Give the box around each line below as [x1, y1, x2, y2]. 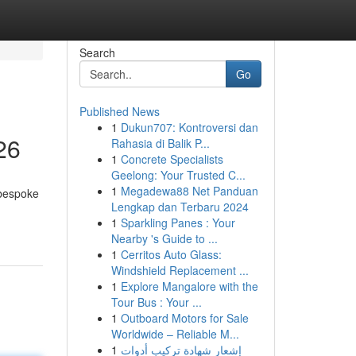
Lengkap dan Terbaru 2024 [110, 199, 249, 215]
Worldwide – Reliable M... [110, 326, 239, 342]
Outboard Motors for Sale [120, 310, 249, 326]
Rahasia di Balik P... [110, 135, 210, 151]
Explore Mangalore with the [120, 278, 258, 294]
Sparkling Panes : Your [120, 215, 235, 230]
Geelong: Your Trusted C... [110, 167, 246, 183]
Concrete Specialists [120, 151, 223, 167]
